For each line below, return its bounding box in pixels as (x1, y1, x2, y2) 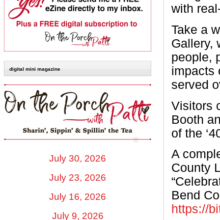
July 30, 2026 (49, 153, 106, 164)
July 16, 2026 (49, 191, 106, 202)
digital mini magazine (9, 66, 60, 72)
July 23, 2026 (49, 172, 106, 183)
